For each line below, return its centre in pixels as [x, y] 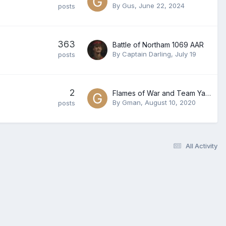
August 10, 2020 [170, 102]
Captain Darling [147, 54]
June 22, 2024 [162, 5]
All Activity [202, 146]
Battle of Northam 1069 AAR [158, 44]
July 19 [186, 54]
